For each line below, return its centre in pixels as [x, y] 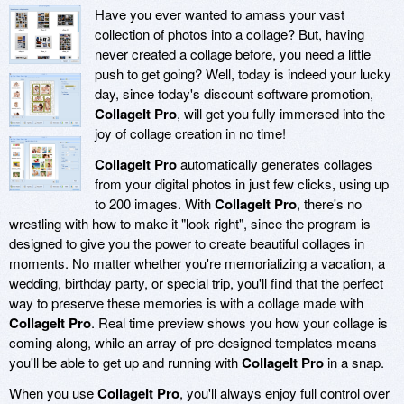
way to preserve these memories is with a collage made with [186, 303]
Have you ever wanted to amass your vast [220, 14]
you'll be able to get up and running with [125, 363]
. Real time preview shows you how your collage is [239, 323]
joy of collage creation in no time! [190, 133]
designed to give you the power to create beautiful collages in [187, 243]
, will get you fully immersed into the [281, 114]
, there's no [329, 204]
